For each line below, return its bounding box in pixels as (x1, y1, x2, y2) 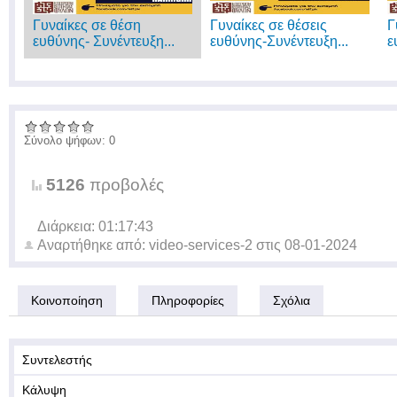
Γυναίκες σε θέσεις (210, 18, 327, 33)
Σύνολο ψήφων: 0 (24, 134, 115, 147)
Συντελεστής (22, 353, 92, 367)
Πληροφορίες (152, 293, 224, 307)
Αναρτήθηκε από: (37, 237, 149, 253)
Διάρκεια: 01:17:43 (37, 219, 153, 234)
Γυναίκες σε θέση (33, 18, 141, 33)
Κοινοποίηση (31, 293, 103, 307)
